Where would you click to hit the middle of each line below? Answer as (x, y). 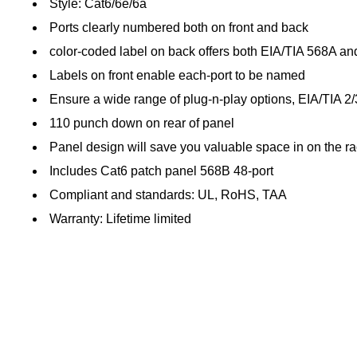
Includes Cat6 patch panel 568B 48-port (161, 171)
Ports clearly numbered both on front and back (179, 27)
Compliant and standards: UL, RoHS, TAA (168, 194)
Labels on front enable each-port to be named (177, 75)
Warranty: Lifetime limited (120, 218)
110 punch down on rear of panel (142, 123)
